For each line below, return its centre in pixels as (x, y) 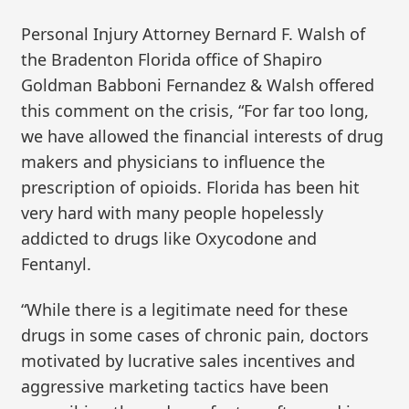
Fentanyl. (57, 264)
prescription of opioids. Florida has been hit (191, 187)
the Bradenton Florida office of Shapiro (172, 59)
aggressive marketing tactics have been (175, 386)
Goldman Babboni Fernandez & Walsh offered (198, 85)
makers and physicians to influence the (173, 162)
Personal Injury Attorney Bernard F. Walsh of (194, 34)
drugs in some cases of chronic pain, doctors (195, 335)
